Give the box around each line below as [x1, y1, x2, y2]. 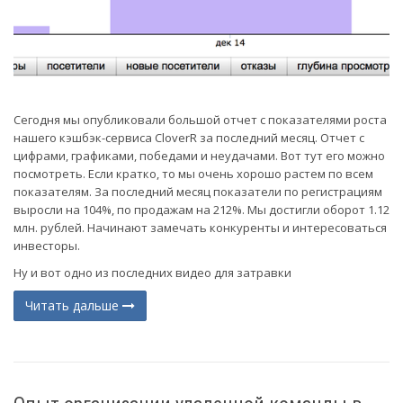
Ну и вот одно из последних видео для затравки [13, 264, 294, 282]
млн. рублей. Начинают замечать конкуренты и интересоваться [13, 219, 387, 237]
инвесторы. [13, 237, 83, 255]
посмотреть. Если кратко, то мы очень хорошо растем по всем [13, 166, 373, 183]
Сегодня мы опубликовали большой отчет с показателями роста [13, 112, 387, 129]
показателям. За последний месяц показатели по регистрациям [13, 184, 382, 201]
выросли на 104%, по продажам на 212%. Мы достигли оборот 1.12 [13, 201, 390, 219]
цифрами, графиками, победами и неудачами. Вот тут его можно [13, 148, 385, 165]
